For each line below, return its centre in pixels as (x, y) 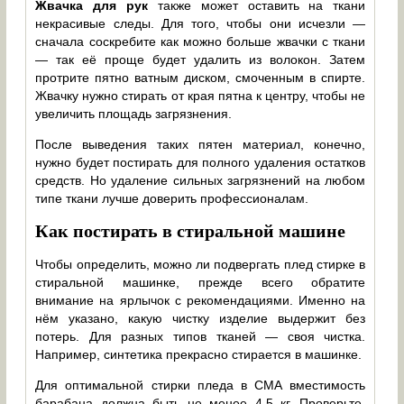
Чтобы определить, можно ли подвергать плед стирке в (201, 264)
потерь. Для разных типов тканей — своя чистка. (201, 336)
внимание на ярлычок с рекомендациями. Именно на (201, 300)
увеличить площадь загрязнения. (134, 113)
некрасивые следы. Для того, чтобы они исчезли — (201, 23)
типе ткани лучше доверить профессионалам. (172, 198)
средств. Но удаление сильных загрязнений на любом (201, 180)
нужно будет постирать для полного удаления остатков (201, 162)
